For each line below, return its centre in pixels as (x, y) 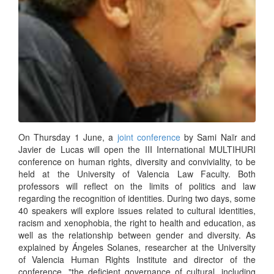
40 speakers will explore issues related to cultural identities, (137, 211)
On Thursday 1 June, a (68, 137)
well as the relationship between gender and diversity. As (137, 235)
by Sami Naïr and (218, 137)
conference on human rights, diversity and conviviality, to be (137, 162)
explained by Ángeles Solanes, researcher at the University (137, 247)
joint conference (149, 137)
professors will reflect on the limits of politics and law (137, 186)
